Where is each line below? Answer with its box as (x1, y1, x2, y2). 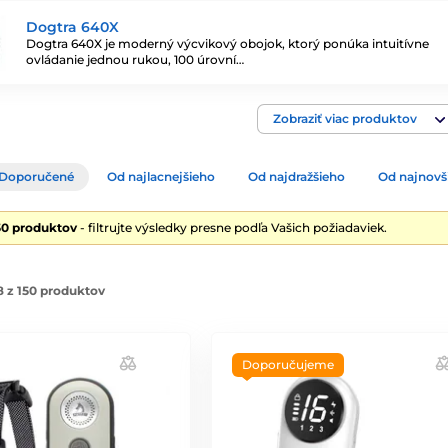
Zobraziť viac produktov (273, 111, 417, 126)
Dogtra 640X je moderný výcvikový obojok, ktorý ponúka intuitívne (26, 35, 429, 51)
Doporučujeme (241, 357, 334, 372)
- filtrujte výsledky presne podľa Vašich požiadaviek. (77, 220, 387, 235)
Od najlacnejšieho (107, 169, 215, 184)
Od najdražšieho (248, 169, 345, 184)
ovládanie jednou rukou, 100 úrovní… (26, 51, 244, 67)
